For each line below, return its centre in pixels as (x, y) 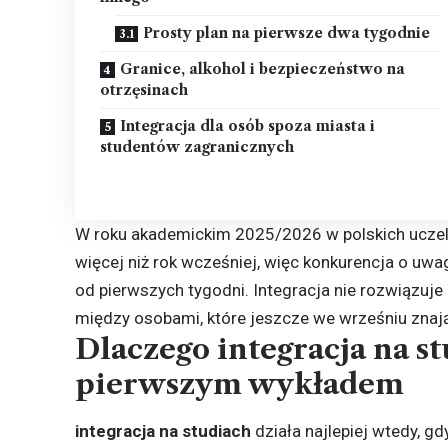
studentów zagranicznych (197, 146)
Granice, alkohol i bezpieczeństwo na (263, 68)
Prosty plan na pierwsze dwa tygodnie (287, 32)
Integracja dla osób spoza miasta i (248, 125)
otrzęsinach (144, 89)
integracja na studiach (163, 431)
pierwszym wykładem (240, 383)
